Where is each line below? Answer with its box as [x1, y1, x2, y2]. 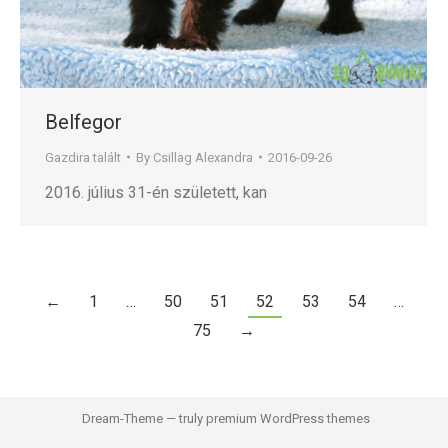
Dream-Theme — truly [78, 410, 206, 426]
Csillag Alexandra [153, 149, 253, 165]
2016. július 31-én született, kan [45, 182, 267, 202]
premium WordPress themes [205, 410, 370, 426]
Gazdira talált [45, 149, 121, 165]
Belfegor [45, 109, 122, 134]
